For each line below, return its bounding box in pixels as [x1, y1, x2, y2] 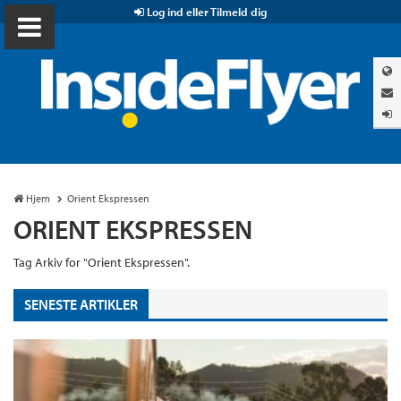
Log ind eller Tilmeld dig [144, 4, 267, 19]
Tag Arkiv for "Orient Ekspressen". [13, 253, 190, 270]
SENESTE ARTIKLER [24, 295, 138, 314]
